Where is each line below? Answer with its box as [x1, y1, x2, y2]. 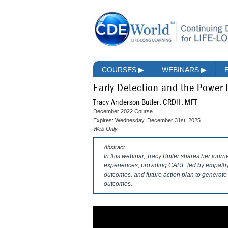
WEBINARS [162, 66, 201, 74]
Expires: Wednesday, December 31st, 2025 [93, 117, 201, 124]
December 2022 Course [93, 108, 153, 115]
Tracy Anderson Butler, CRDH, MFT [93, 98, 198, 107]
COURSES [102, 66, 138, 74]
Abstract [104, 144, 125, 151]
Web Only [93, 126, 118, 132]
